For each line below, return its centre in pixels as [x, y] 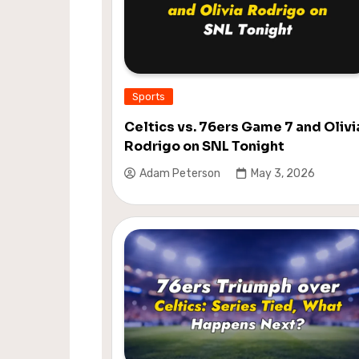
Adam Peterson [180, 174]
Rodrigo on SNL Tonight [204, 146]
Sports [149, 96]
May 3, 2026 [283, 174]
